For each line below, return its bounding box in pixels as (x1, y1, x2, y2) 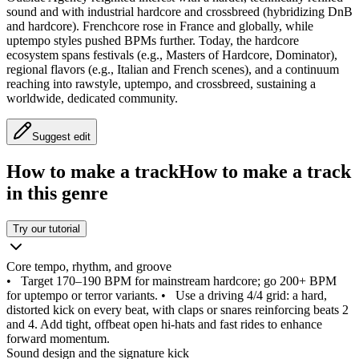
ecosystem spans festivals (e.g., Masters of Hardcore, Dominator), (6, 48, 337, 63)
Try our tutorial (13, 223, 80, 236)
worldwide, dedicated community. (6, 91, 178, 106)
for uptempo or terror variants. (6, 288, 158, 303)
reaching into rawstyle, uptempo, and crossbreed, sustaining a (6, 77, 316, 91)
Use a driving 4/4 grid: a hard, (175, 288, 327, 303)
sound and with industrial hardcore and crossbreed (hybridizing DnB (6, 5, 353, 19)
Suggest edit (32, 131, 91, 143)
